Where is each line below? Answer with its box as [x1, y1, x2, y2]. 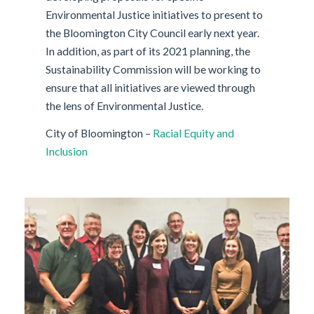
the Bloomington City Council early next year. [46, 26, 260, 40]
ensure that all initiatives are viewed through [46, 81, 256, 95]
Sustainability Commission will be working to [46, 62, 261, 76]
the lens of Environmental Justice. [46, 99, 204, 113]
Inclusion [46, 144, 88, 158]
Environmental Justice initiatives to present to [46, 8, 264, 22]
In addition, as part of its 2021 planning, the [46, 44, 251, 58]
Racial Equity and [153, 126, 235, 140]
